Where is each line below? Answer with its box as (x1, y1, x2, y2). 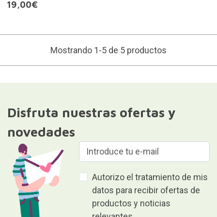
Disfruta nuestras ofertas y (7, 104, 176, 120)
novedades (7, 124, 75, 139)
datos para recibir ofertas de (92, 185, 201, 195)
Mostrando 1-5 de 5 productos (50, 45, 167, 55)
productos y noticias (92, 198, 171, 208)
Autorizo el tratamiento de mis (92, 171, 208, 182)
